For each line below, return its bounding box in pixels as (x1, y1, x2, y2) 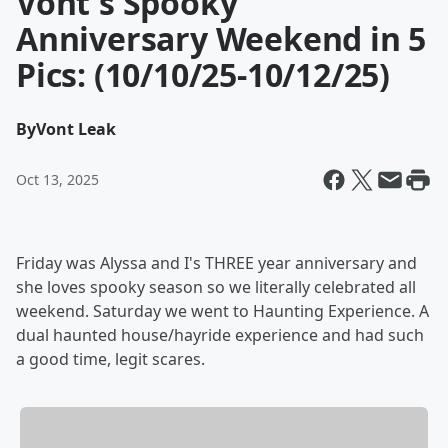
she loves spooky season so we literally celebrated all (16, 276, 416, 298)
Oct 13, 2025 (16, 170, 99, 189)
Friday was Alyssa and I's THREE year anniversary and (16, 252, 417, 274)
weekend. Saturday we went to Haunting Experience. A (16, 300, 429, 322)
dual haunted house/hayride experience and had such (16, 324, 424, 346)
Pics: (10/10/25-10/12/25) (16, 53, 390, 96)
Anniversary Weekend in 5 (16, 17, 427, 60)
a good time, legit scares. (16, 348, 205, 370)
